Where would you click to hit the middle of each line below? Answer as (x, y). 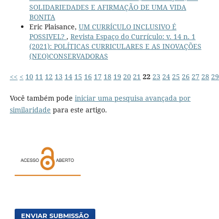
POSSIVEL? (48, 37)
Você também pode (42, 98)
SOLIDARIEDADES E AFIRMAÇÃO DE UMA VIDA (108, 7)
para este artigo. (79, 110)
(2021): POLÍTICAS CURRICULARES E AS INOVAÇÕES (115, 46)
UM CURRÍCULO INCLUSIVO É (127, 27)
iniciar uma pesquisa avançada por (132, 98)
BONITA (42, 17)
